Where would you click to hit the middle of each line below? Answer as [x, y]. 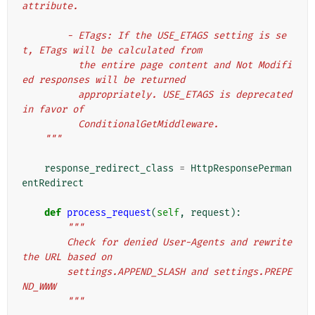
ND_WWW [39, 287]
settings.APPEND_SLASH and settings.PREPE [44, 272]
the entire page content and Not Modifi [50, 65]
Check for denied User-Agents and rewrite [44, 243]
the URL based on [67, 257]
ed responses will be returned [103, 80]
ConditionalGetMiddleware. [148, 124]
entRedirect [53, 184]
